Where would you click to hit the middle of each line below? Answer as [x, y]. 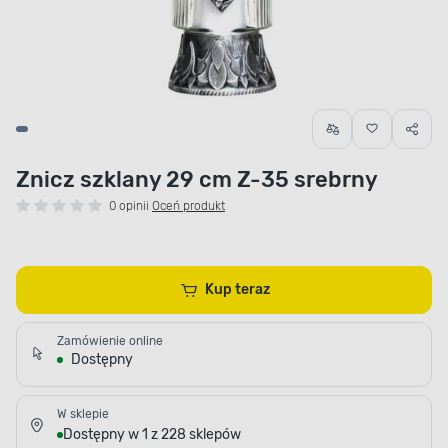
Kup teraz [253, 290]
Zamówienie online [110, 341]
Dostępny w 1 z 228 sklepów [152, 435]
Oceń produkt [188, 206]
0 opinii [129, 206]
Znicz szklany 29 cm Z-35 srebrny [197, 180]
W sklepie [83, 414]
